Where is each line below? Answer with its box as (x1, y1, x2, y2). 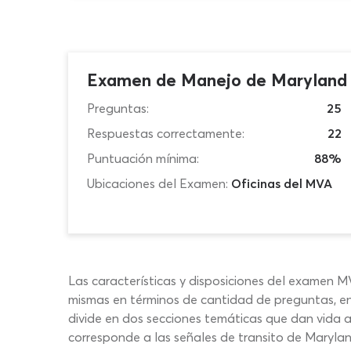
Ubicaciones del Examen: (87, 175, 228, 191)
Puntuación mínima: (87, 150, 199, 166)
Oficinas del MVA (231, 175, 332, 191)
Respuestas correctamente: (87, 125, 244, 141)
